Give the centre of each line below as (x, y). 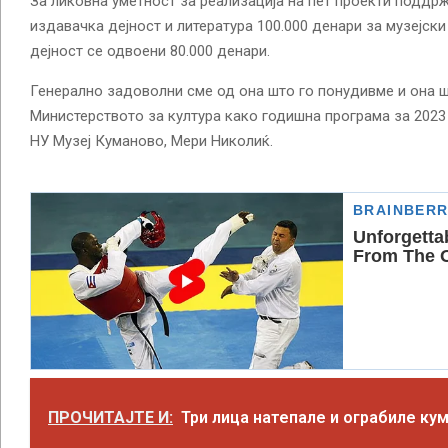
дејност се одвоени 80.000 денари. (150, 51)
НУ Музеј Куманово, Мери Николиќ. (151, 141)
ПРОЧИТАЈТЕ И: (110, 417)
